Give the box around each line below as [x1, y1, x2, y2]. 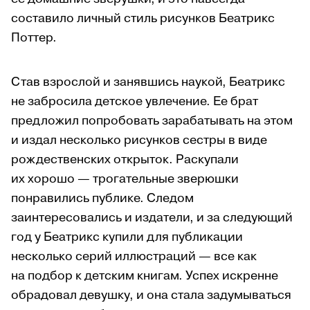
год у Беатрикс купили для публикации [11, 228, 243, 246]
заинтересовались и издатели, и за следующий [11, 208, 293, 226]
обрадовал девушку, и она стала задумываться [11, 286, 291, 304]
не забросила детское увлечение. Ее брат [11, 92, 258, 110]
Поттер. [11, 28, 57, 46]
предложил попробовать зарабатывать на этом [11, 111, 293, 129]
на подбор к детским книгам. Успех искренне [11, 266, 278, 284]
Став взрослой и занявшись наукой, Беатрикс [11, 73, 285, 91]
